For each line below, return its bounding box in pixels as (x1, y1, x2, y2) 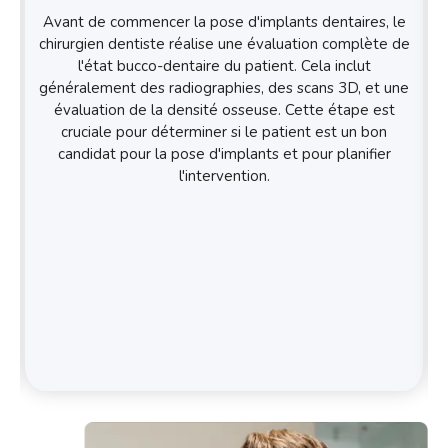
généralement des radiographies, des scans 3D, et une (39, 78, 409, 99)
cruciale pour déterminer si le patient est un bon (61, 122, 387, 143)
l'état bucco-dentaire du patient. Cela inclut (77, 56, 371, 77)
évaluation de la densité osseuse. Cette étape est (53, 100, 395, 121)
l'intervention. (178, 166, 270, 187)
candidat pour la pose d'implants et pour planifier (57, 144, 391, 165)
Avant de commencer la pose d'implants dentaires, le (42, 12, 406, 33)
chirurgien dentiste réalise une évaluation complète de (38, 34, 410, 55)
